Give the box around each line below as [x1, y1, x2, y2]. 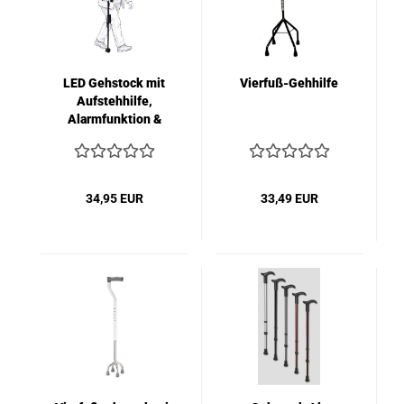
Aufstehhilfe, [76, 94, 152, 108]
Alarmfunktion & [67, 112, 161, 126]
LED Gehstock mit [63, 76, 165, 90]
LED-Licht [86, 130, 142, 144]
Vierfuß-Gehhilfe [240, 76, 338, 90]
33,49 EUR [260, 191, 318, 206]
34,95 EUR [85, 191, 143, 206]
